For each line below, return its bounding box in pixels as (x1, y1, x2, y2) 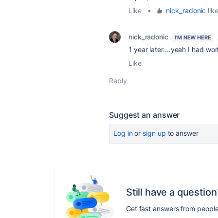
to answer (165, 129, 199, 137)
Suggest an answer (109, 110, 180, 120)
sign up (143, 129, 166, 137)
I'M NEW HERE (175, 34, 211, 41)
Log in (113, 129, 133, 137)
